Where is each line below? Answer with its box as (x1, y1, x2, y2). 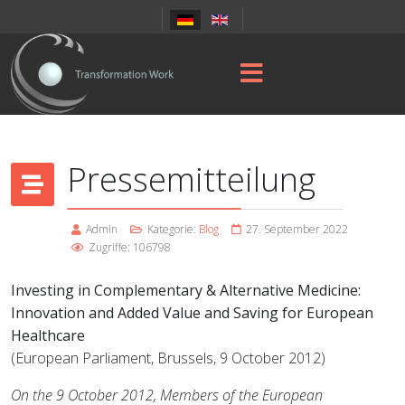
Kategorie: (145, 221, 199, 237)
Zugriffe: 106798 (89, 240, 171, 255)
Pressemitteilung (67, 157, 316, 202)
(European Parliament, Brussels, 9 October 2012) (11, 348, 325, 368)
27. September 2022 (246, 221, 348, 237)
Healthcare (11, 325, 85, 345)
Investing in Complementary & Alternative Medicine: (11, 280, 361, 300)
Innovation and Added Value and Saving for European (11, 303, 373, 323)
